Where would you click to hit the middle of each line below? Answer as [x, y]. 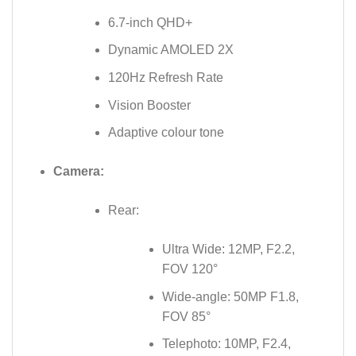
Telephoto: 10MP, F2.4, [227, 344]
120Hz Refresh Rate [165, 77]
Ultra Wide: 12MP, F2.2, [229, 250]
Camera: [78, 172]
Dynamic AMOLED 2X [170, 50]
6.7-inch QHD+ [150, 22]
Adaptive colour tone [166, 133]
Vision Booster [149, 105]
